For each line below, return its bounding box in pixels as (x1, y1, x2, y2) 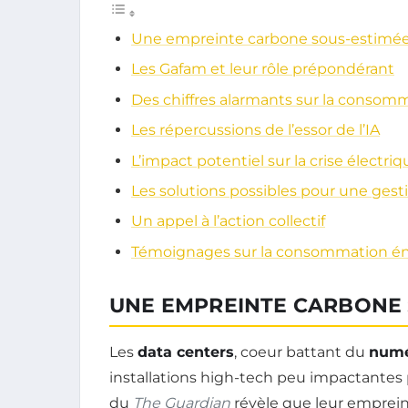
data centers (138, 342, 234, 361)
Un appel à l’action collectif (131, 212, 325, 230)
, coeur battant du (234, 342, 369, 361)
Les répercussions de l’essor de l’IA (131, 121, 380, 139)
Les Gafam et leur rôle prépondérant (131, 60, 394, 78)
